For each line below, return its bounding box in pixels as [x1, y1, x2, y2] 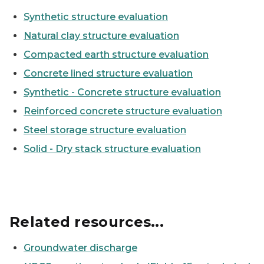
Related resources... [9, 213, 164, 230]
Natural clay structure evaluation [24, 30, 179, 41]
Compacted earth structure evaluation [24, 49, 209, 60]
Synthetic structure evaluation [24, 11, 168, 22]
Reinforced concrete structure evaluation [24, 105, 222, 117]
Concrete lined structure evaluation [24, 68, 193, 79]
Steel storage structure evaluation [24, 124, 186, 136]
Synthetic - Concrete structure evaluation [24, 87, 221, 98]
